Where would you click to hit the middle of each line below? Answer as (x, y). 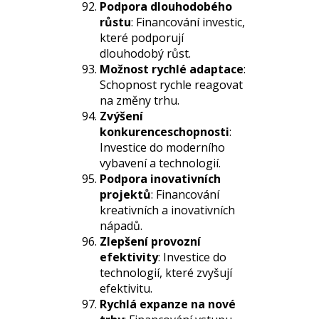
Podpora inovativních (160, 179)
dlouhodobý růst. (145, 53)
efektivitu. (126, 288)
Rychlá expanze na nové (168, 304)
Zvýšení (121, 116)
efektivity (129, 257)
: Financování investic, (188, 22)
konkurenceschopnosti (164, 132)
